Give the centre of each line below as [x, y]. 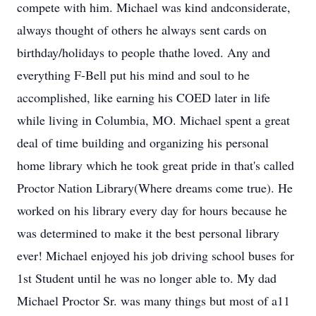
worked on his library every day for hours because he [152, 210]
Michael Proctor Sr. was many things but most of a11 [153, 300]
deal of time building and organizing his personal [143, 142]
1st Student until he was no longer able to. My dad [147, 278]
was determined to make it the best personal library [148, 233]
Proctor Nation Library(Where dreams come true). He [155, 188]
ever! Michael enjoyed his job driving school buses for [156, 255]
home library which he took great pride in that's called [156, 165]
